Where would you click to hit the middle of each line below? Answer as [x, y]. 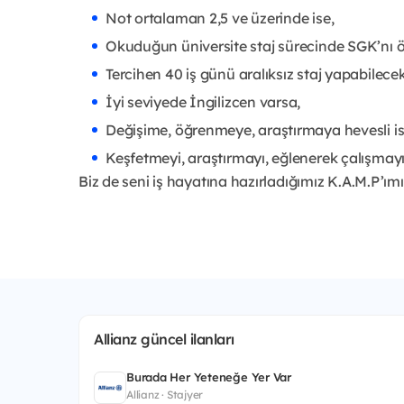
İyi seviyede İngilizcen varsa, [203, 101]
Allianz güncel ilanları [164, 339]
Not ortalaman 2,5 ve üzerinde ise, [220, 18]
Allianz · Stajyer [165, 394]
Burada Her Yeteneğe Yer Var [209, 376]
